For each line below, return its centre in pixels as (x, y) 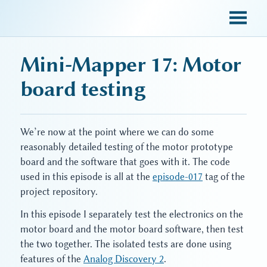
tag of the (224, 177)
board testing (83, 89)
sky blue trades (77, 18)
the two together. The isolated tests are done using (126, 244)
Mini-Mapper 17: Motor (131, 64)
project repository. (59, 192)
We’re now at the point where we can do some (117, 132)
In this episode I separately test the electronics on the (132, 214)
